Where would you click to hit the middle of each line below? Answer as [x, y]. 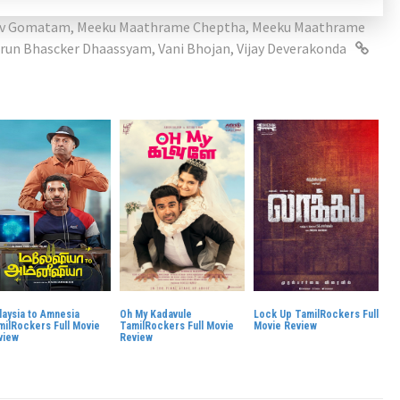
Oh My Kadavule [156, 314]
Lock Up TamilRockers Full [316, 314]
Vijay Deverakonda [292, 48]
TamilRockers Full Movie [177, 325]
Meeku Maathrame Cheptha [161, 26]
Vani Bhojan [194, 48]
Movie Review [285, 325]
